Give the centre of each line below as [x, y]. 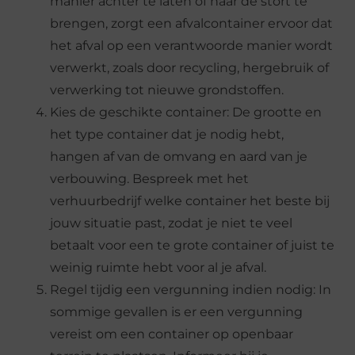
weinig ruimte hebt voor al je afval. [158, 267]
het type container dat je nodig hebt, [167, 134]
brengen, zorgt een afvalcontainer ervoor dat [192, 23]
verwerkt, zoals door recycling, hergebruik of [190, 67]
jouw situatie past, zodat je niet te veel [172, 223]
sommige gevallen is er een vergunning [177, 311]
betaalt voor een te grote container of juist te [193, 245]
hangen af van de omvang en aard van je [179, 156]
